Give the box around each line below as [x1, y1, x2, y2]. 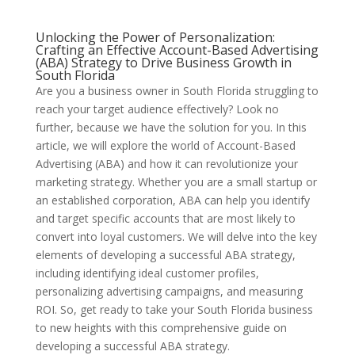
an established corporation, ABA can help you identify [35, 193, 310, 208]
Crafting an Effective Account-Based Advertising [35, 41, 319, 59]
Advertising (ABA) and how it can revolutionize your [35, 156, 298, 171]
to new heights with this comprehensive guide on [35, 320, 287, 335]
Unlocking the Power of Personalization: [35, 29, 275, 46]
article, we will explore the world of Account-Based [35, 138, 296, 153]
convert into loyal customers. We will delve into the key [35, 229, 317, 244]
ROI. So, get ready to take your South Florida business [35, 302, 313, 317]
